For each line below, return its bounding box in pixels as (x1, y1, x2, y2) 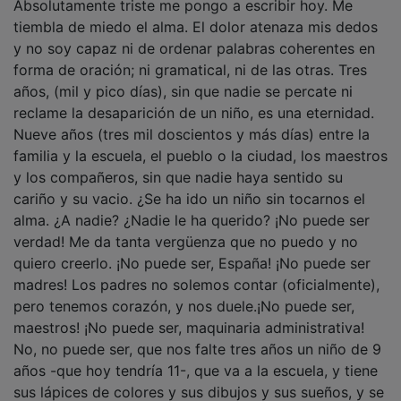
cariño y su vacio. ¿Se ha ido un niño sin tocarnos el (13, 176, 365, 195)
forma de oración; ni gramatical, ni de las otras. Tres (13, 47, 367, 66)
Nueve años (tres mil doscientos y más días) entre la (13, 112, 370, 131)
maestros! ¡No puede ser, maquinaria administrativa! (13, 305, 364, 324)
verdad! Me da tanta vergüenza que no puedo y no (13, 219, 358, 238)
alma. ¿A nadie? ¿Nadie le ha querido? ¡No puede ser (13, 198, 370, 217)
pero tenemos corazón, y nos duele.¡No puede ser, (13, 284, 354, 303)
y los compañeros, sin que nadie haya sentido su (13, 155, 343, 174)
